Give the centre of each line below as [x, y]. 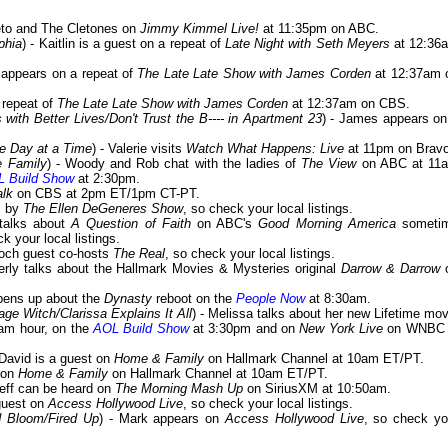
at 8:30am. [338, 299]
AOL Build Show [140, 329]
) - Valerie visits [139, 149]
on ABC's [224, 224]
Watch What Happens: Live [265, 149]
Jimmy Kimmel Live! [199, 29]
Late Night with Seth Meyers [307, 44]
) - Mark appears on [161, 419]
